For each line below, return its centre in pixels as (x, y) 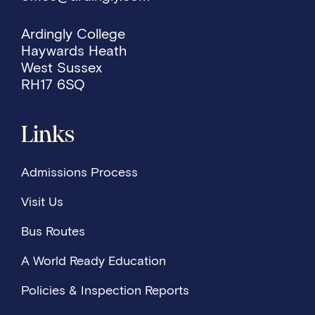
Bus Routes (53, 231)
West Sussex (66, 67)
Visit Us (42, 202)
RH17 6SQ (53, 84)
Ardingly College (77, 34)
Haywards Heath (74, 51)
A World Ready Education (94, 261)
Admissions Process (79, 172)
